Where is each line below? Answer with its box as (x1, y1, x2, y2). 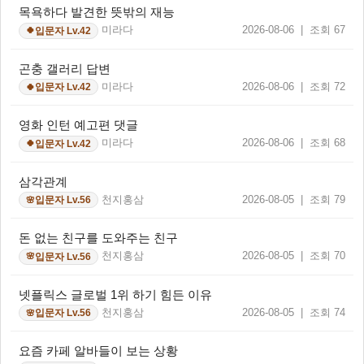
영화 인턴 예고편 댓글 (19, 118, 138, 132)
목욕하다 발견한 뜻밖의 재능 (19, 5, 175, 19)
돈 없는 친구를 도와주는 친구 (19, 231, 178, 245)
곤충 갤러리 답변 (19, 61, 110, 76)
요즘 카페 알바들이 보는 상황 (19, 344, 178, 358)
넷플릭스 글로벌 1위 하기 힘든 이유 (19, 287, 212, 301)
